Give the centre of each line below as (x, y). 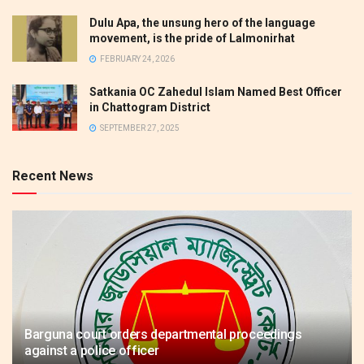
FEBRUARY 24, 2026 (136, 58)
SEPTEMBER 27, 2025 (139, 128)
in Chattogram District (150, 107)
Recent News (53, 175)
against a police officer (92, 350)
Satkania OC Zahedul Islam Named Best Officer (216, 91)
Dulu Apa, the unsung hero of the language (202, 22)
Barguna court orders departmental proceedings (163, 334)
